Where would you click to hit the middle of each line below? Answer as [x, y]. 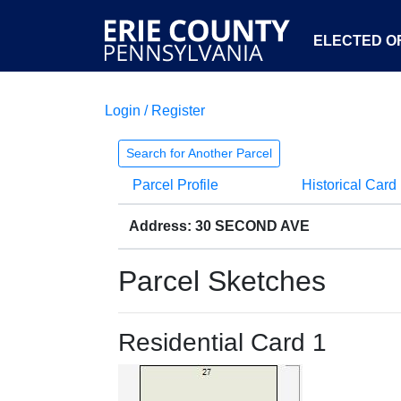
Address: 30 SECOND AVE [219, 226]
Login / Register [155, 111]
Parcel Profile [175, 185]
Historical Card [349, 185]
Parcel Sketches [222, 281]
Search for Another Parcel [199, 153]
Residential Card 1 [222, 342]
